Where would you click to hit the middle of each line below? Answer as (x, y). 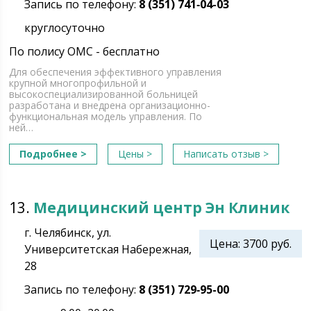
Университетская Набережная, (108, 249)
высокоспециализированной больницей (104, 94)
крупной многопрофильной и (78, 83)
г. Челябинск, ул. (68, 233)
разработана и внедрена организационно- (110, 105)
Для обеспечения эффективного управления (116, 72)
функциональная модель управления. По (106, 116)
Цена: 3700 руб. (250, 244)
